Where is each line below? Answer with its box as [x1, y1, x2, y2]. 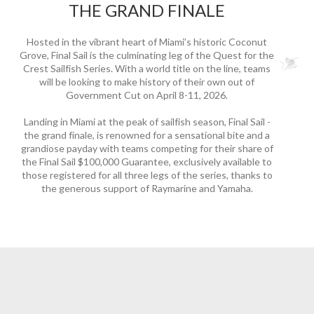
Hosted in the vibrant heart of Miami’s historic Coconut [27, 35, 268, 48]
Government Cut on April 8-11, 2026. [66, 88, 228, 101]
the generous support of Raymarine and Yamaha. [41, 182, 253, 194]
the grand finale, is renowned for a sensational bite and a [24, 128, 271, 141]
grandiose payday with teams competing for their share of [20, 142, 273, 154]
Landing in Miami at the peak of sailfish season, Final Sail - [23, 115, 271, 128]
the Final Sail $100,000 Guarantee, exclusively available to [22, 155, 273, 168]
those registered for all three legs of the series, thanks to [21, 168, 273, 181]
